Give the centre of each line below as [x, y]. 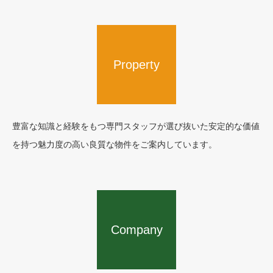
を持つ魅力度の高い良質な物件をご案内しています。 [115, 144]
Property [136, 65]
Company [136, 230]
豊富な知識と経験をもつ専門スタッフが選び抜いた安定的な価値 [136, 126]
